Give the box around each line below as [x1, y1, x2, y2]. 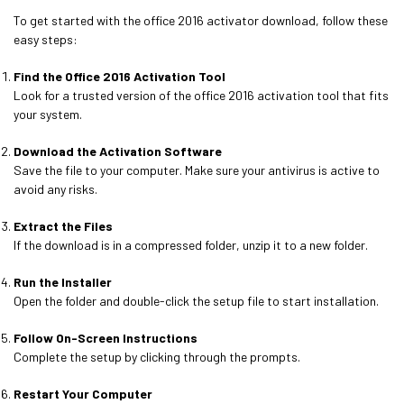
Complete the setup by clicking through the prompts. [14, 349, 300, 364]
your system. [14, 106, 82, 122]
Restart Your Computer [14, 386, 152, 401]
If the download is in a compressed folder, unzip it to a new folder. [14, 237, 368, 252]
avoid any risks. [14, 181, 97, 197]
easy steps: [14, 32, 78, 47]
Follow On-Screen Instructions [14, 330, 197, 345]
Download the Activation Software [14, 143, 222, 159]
